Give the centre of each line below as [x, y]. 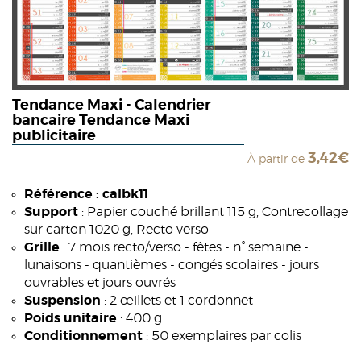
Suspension [62, 301]
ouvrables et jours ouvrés [100, 283]
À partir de [278, 160]
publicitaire [54, 137]
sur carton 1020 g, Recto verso [116, 230]
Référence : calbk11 [86, 195]
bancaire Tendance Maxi [101, 121]
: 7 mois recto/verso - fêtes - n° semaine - [184, 248]
